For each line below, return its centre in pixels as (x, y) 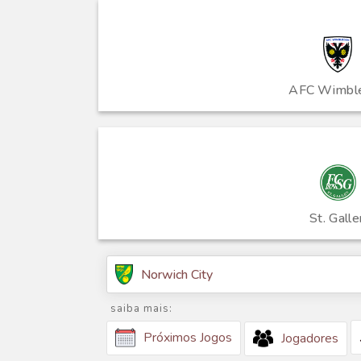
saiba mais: (141, 309)
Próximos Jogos (188, 338)
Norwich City (177, 274)
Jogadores (310, 339)
